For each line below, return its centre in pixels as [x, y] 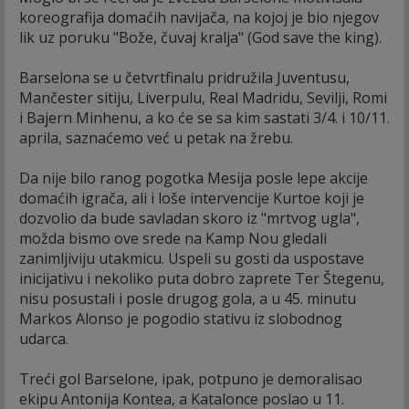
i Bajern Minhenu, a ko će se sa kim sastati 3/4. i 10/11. [204, 117]
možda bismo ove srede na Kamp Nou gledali [173, 238]
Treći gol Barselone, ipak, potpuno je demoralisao [191, 378]
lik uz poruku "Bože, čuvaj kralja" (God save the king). [200, 37]
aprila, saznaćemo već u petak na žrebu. [156, 137]
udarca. [44, 338]
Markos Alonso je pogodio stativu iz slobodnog [181, 318]
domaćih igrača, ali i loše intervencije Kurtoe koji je [192, 198]
